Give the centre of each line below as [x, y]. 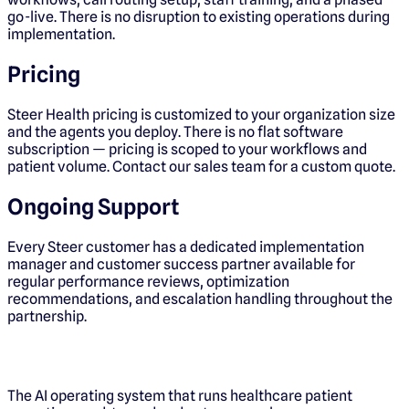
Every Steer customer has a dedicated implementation [186, 246]
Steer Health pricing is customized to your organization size [201, 115]
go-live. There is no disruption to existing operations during [199, 17]
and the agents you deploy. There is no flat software [175, 132]
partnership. [47, 316]
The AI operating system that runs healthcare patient [180, 395]
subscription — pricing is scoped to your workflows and [187, 149]
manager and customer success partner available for [181, 264]
